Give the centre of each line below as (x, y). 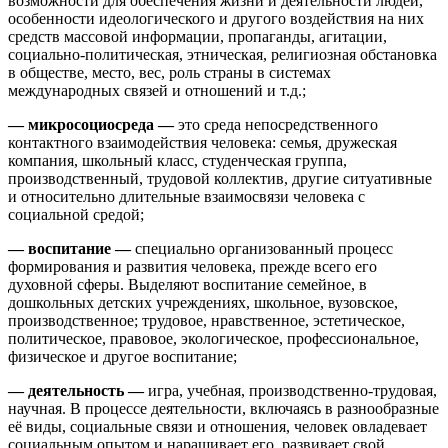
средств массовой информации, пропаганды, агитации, (197, 37)
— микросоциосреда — (93, 125)
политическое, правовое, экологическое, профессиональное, (213, 339)
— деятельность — (78, 391)
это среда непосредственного (278, 125)
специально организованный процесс (264, 249)
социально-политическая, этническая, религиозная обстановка (222, 55)
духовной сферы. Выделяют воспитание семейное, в (187, 285)
